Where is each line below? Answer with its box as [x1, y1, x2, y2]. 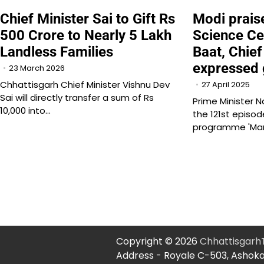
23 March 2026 [9, 63, 65, 74]
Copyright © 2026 [116, 235, 200, 249]
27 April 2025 [202, 80, 250, 90]
